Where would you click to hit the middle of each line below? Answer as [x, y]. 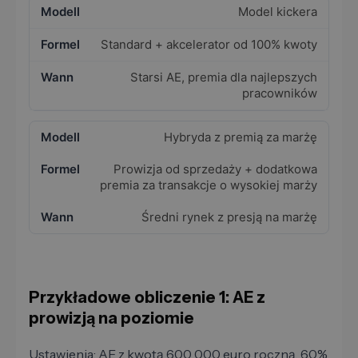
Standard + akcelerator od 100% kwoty [209, 45]
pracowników [280, 93]
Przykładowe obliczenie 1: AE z [147, 298]
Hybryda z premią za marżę [241, 137]
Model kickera [278, 12]
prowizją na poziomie [111, 318]
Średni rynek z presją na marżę [229, 217]
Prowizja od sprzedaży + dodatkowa [215, 169]
